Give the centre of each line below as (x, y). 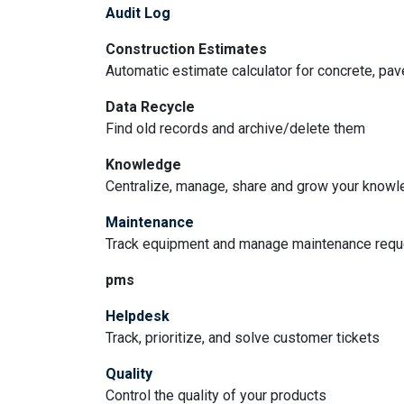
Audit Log (138, 13)
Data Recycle (150, 107)
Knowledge (143, 165)
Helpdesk (138, 316)
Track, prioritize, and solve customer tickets (243, 338)
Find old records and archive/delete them (235, 129)
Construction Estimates (186, 49)
